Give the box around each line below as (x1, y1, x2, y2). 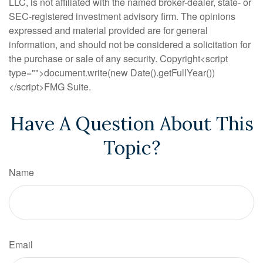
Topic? (103, 135, 160, 160)
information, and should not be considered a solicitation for (9, 37, 251, 51)
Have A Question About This (9, 111, 254, 136)
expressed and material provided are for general (9, 23, 208, 37)
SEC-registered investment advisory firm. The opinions (9, 9, 235, 23)
